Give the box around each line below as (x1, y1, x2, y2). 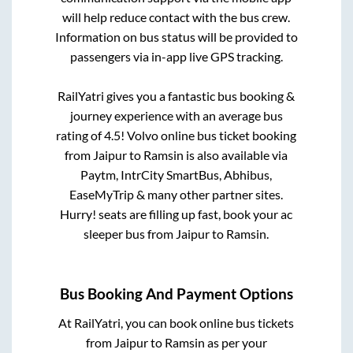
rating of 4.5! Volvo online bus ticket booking (56, 128, 297, 143)
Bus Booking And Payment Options (60, 284, 293, 303)
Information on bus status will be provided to (54, 29, 298, 45)
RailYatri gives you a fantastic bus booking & (58, 88, 295, 104)
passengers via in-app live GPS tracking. (69, 49, 283, 65)
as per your (204, 334, 267, 350)
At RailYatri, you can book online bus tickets (58, 314, 295, 330)
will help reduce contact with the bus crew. (62, 9, 291, 25)
